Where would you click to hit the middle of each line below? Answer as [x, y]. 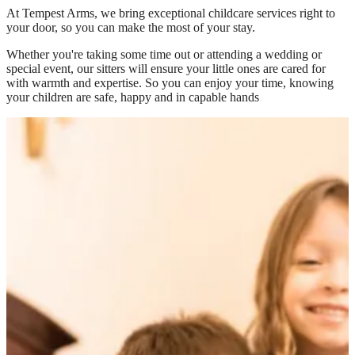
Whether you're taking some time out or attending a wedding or [164, 54]
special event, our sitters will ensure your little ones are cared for [166, 68]
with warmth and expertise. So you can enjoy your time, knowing [170, 82]
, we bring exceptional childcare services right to [215, 13]
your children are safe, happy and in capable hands [133, 97]
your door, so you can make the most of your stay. [131, 27]
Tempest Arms [58, 13]
